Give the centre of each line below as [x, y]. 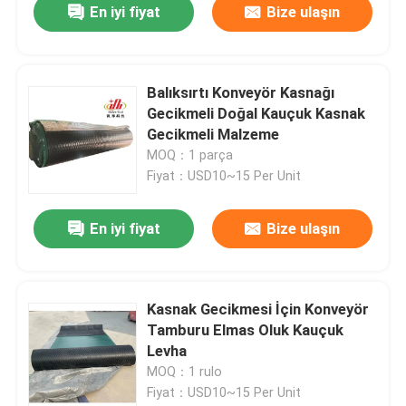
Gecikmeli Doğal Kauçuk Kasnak [256, 114]
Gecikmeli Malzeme [213, 135]
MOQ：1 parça [190, 155]
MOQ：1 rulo [185, 372]
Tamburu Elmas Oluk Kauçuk [246, 330]
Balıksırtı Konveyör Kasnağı [241, 93]
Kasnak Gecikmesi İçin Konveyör [258, 309]
